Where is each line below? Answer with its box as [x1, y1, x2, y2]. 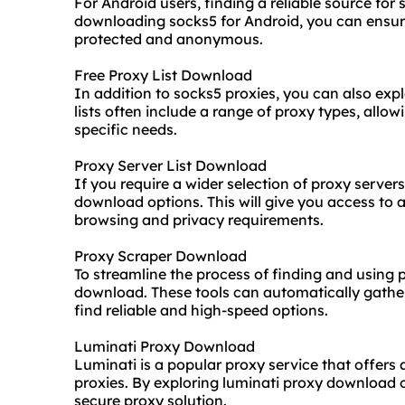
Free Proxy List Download [74, 66, 252, 85]
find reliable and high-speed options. [74, 301, 328, 320]
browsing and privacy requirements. [74, 211, 324, 230]
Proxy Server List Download [74, 156, 267, 175]
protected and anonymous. [74, 30, 263, 49]
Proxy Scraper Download [74, 247, 247, 266]
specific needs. [74, 120, 177, 139]
